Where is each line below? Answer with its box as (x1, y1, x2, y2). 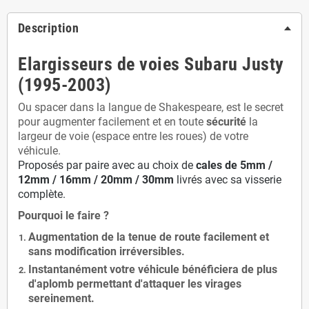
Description (18, 21, 79, 35)
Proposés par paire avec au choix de (18, 159, 193, 172)
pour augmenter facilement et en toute (18, 115, 206, 128)
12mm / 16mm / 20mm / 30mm (18, 173, 174, 186)
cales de (193, 159, 240, 172)
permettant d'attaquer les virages (74, 277, 241, 290)
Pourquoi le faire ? (18, 209, 109, 222)
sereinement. (28, 292, 94, 305)
